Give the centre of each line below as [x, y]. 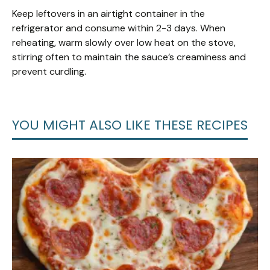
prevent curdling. [49, 72]
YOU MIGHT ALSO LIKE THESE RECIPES [130, 125]
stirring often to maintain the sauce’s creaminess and [129, 57]
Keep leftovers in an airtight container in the [108, 14]
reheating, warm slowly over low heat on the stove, [124, 43]
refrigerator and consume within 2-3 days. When [119, 28]
